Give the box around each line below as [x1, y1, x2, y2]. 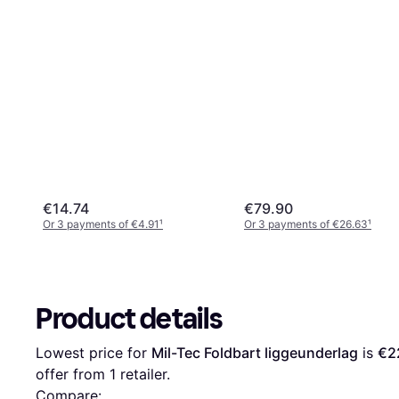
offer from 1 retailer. [36, 364, 170, 383]
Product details [36, 301, 223, 336]
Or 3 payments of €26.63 [244, 216, 368, 231]
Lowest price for [36, 343, 151, 362]
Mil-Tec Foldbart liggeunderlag [151, 343, 358, 362]
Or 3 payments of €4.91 [43, 216, 159, 231]
